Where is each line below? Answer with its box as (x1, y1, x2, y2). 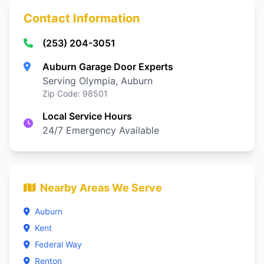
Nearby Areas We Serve (40, 181, 162, 194)
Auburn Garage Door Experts (42, 61, 173, 72)
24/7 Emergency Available (42, 124, 159, 136)
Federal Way (35, 239, 82, 249)
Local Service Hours (42, 110, 132, 122)
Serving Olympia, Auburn (42, 75, 153, 87)
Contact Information (24, 11, 140, 25)
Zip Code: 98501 (42, 88, 108, 98)
